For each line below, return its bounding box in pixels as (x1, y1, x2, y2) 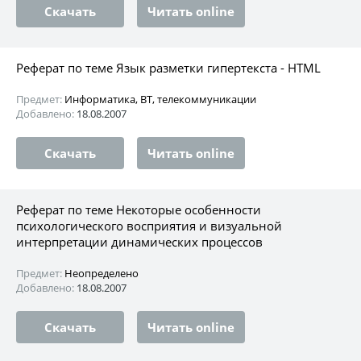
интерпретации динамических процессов (16, 233, 263, 250)
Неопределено (64, 265, 139, 280)
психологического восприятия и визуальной (16, 217, 282, 234)
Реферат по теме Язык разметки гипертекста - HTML (16, 59, 321, 76)
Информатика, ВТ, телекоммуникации (64, 91, 256, 106)
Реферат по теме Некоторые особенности (16, 201, 261, 218)
